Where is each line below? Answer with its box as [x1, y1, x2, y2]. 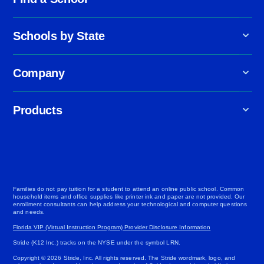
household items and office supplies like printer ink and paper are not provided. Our [13, 193, 245, 200]
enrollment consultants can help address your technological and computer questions [13, 200, 247, 207]
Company [13, 66, 65, 80]
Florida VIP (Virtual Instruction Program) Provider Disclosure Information [13, 223, 211, 230]
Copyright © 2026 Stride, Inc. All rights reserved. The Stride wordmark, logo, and [13, 254, 236, 261]
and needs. [13, 208, 45, 215]
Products [13, 103, 62, 117]
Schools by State [13, 29, 105, 42]
